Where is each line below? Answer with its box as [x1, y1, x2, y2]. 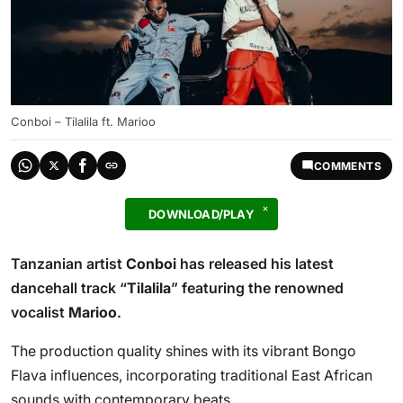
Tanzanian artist [11, 255, 126, 273]
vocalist [11, 303, 68, 321]
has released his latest [176, 255, 334, 273]
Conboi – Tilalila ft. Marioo [11, 114, 156, 129]
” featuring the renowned [171, 279, 344, 297]
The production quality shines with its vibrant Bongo [11, 342, 356, 360]
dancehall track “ [11, 279, 127, 297]
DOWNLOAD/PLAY [148, 207, 255, 221]
